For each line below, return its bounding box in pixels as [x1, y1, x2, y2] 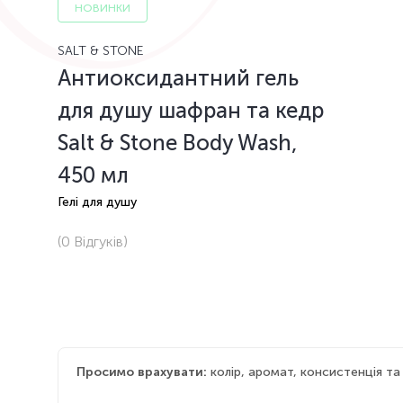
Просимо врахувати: [76, 364, 207, 380]
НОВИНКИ [75, 2, 130, 14]
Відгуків [70, 233, 123, 250]
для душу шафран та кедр [58, 97, 324, 123]
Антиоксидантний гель [58, 65, 299, 91]
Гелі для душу [58, 194, 137, 210]
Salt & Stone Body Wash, [58, 130, 298, 156]
